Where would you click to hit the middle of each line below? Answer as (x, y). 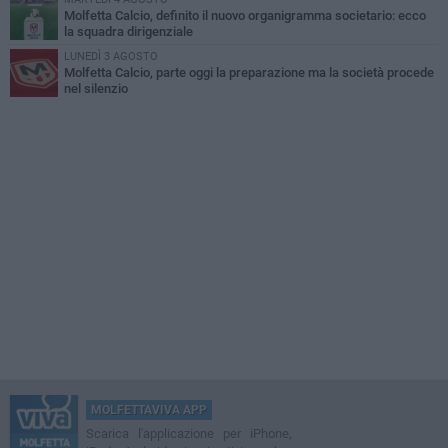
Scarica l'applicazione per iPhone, (189, 434)
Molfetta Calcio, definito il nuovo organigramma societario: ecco (245, 16)
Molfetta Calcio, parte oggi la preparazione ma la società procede (249, 73)
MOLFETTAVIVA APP (149, 410)
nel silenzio (96, 89)
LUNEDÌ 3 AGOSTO (111, 57)
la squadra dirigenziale (128, 32)
